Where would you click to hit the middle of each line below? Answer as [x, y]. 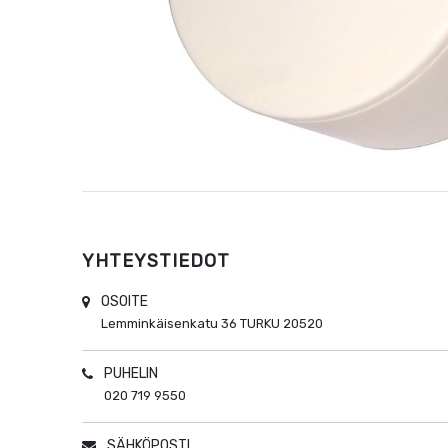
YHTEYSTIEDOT [156, 261]
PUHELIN [131, 374]
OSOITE [125, 302]
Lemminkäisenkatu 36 [169, 324]
